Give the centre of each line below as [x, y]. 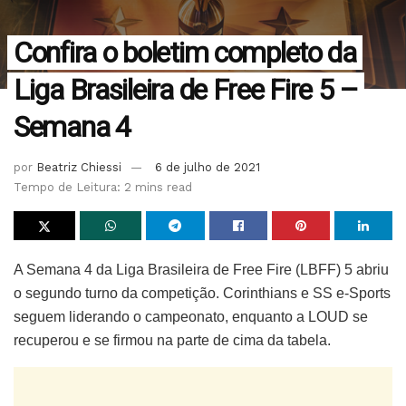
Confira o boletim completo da [185, 53]
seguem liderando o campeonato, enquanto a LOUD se [191, 317]
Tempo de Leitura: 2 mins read [103, 188]
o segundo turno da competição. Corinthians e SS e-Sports [202, 294]
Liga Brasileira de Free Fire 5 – [186, 90]
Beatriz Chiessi [79, 168]
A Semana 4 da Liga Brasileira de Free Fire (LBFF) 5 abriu [201, 270]
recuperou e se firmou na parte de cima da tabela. [172, 341]
